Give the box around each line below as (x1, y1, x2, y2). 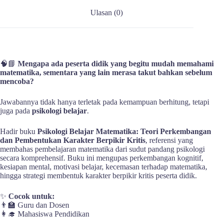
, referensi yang (145, 136, 193, 145)
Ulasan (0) (90, 8, 123, 17)
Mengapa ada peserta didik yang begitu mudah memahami (18, 59, 214, 68)
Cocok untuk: (8, 192, 55, 201)
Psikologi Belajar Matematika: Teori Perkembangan (37, 127, 211, 136)
